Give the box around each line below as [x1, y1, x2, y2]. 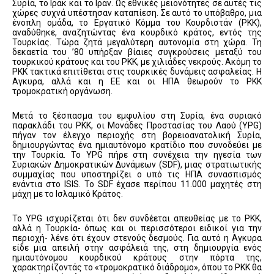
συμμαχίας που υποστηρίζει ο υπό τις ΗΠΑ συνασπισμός [12, 169, 262, 180]
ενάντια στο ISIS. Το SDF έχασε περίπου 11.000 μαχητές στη [12, 179, 262, 190]
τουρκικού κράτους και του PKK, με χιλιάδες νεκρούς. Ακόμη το [12, 57, 262, 67]
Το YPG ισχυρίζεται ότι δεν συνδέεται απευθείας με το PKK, [12, 213, 262, 224]
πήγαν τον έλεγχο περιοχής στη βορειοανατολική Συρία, [12, 130, 262, 141]
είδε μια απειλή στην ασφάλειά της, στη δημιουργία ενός [12, 243, 262, 253]
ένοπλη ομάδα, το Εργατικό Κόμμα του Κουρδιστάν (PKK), [12, 18, 262, 28]
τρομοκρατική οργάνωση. [12, 86, 113, 97]
